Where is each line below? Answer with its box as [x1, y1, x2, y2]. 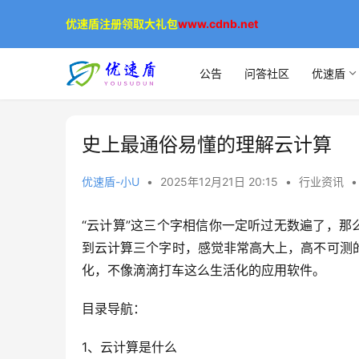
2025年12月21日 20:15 [160, 175, 281, 188]
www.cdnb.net [178, 17, 258, 30]
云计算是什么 [100, 339, 177, 355]
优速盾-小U [82, 175, 139, 188]
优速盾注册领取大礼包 [66, 17, 178, 30]
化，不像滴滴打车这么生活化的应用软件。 [82, 262, 325, 278]
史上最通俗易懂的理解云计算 [82, 133, 332, 156]
